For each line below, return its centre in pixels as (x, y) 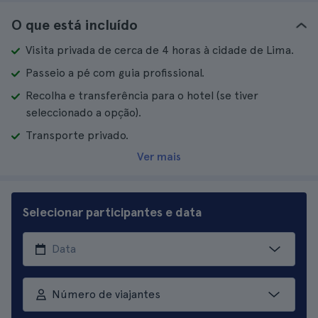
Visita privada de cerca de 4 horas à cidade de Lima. (160, 50)
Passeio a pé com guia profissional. (115, 73)
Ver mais (159, 157)
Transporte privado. (77, 135)
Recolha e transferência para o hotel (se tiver (142, 95)
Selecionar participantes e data (112, 212)
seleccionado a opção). (83, 113)
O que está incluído (75, 25)
